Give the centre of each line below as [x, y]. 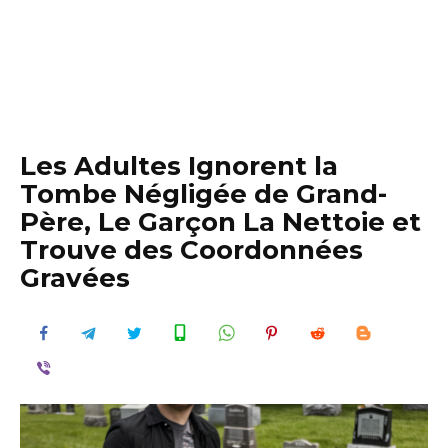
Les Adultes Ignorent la [179, 166]
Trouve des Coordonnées [191, 250]
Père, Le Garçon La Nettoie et [220, 222]
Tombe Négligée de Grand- [203, 194]
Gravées [75, 278]
